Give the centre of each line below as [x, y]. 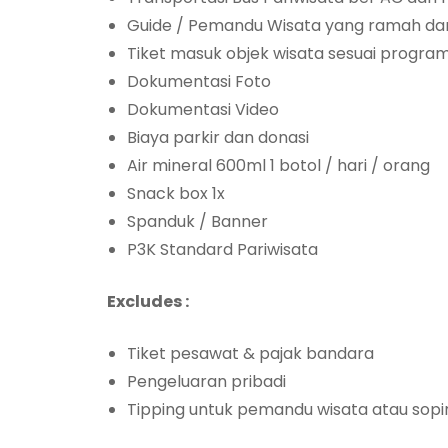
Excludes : [148, 301]
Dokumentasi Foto [199, 81]
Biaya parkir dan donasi [218, 137]
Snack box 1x [176, 193]
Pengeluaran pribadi [206, 381]
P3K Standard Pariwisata [222, 249]
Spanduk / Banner [197, 221]
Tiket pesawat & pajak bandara [250, 353]
